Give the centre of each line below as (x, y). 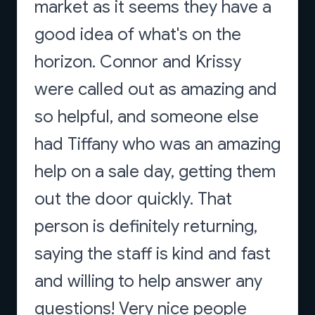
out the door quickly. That (133, 199)
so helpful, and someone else (147, 117)
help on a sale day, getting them (155, 172)
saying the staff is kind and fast (153, 254)
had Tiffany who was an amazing (157, 144)
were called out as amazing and (156, 89)
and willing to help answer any (148, 281)
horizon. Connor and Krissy (138, 62)
